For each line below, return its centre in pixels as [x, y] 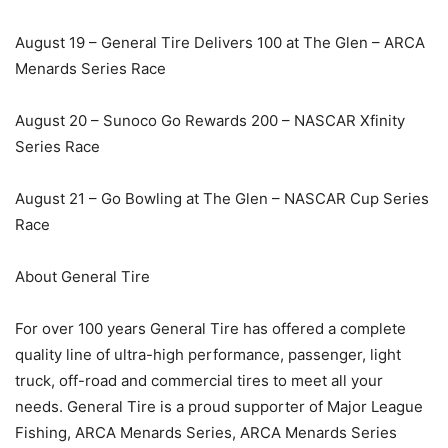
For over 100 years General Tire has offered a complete [210, 328]
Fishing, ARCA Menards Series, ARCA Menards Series [206, 432]
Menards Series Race [90, 68]
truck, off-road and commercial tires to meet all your [199, 380]
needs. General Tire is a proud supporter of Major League [219, 406]
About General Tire [82, 276]
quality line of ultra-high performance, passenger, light [208, 354]
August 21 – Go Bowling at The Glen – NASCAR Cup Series [222, 198]
